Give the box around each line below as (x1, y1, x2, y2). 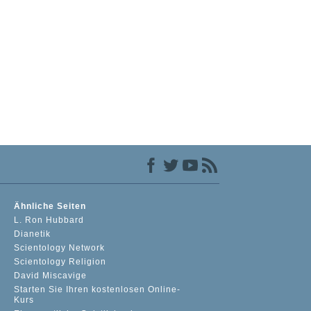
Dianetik (14, 229, 51, 239)
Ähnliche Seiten (14, 201, 87, 212)
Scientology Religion (14, 257, 107, 267)
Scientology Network (14, 243, 106, 253)
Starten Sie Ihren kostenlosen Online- (14, 285, 181, 295)
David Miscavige (14, 271, 87, 281)
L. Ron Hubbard (14, 215, 85, 226)
